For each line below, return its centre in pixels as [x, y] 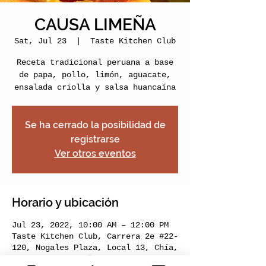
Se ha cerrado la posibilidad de [95, 125]
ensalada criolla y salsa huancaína [95, 87]
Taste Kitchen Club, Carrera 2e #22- [95, 236]
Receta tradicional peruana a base [95, 62]
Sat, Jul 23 [40, 41]
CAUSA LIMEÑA [95, 24]
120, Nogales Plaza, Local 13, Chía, [95, 247]
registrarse [95, 139]
